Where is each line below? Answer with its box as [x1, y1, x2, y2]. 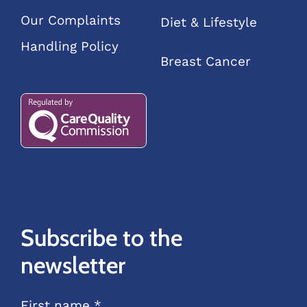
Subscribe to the [20, 223, 182, 252]
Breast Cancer [160, 53, 251, 69]
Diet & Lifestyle [160, 14, 257, 30]
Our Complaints [20, 12, 121, 29]
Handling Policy [20, 38, 119, 55]
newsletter [20, 250, 125, 280]
